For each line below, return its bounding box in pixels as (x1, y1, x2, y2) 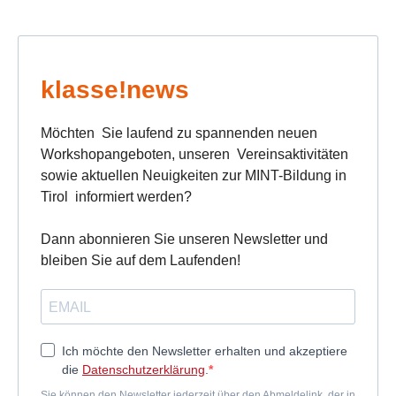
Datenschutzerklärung (82, 362, 205, 377)
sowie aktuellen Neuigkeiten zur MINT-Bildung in (41, 168, 346, 183)
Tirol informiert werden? (41, 189, 192, 204)
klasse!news (41, 76, 189, 103)
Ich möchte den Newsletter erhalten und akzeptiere (62, 344, 347, 358)
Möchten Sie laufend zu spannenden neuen (41, 126, 317, 141)
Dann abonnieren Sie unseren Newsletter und (41, 232, 328, 247)
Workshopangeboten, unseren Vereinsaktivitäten (41, 147, 348, 162)
